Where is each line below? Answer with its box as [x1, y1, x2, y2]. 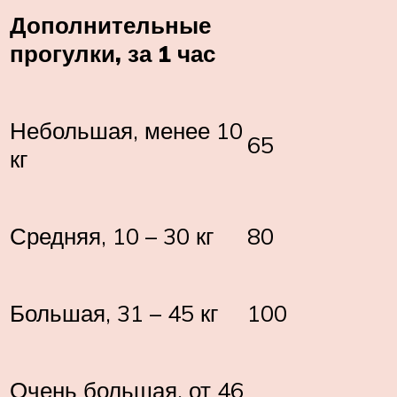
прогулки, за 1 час [10, 38, 215, 67]
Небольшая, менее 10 [10, 115, 243, 144]
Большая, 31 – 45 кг [10, 298, 218, 327]
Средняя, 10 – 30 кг [10, 221, 214, 250]
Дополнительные [10, 10, 211, 39]
